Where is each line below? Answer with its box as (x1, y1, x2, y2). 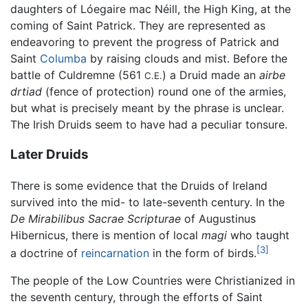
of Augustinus (181, 212, 256, 226)
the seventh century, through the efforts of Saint (10, 290, 263, 305)
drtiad (10, 84, 42, 98)
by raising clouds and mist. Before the (87, 51, 287, 65)
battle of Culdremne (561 (10, 67, 144, 82)
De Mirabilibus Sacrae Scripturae (10, 212, 181, 226)
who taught (227, 228, 289, 243)
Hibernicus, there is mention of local (10, 228, 201, 243)
